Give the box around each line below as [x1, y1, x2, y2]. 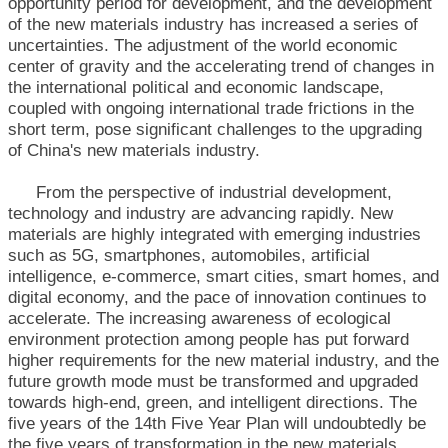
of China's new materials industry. [8, 140, 260, 160]
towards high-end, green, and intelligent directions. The [8, 392, 417, 412]
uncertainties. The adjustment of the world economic [8, 35, 398, 55]
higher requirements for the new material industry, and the [8, 350, 439, 370]
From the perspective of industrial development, [36, 182, 392, 202]
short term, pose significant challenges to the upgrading [8, 119, 422, 139]
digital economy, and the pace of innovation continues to [8, 287, 426, 307]
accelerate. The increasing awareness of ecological [8, 308, 391, 328]
